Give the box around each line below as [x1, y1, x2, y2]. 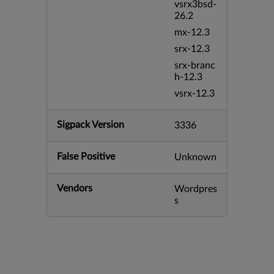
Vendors [57, 183, 92, 193]
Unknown [174, 152, 217, 162]
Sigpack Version [57, 120, 124, 130]
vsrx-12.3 [174, 89, 215, 98]
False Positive [57, 152, 115, 161]
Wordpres [174, 184, 217, 194]
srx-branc [174, 61, 215, 70]
